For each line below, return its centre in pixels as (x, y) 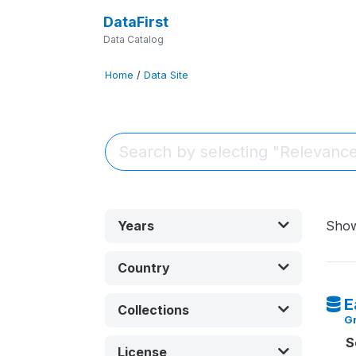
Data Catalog (133, 39)
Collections (153, 310)
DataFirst (135, 22)
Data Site (166, 75)
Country (144, 268)
